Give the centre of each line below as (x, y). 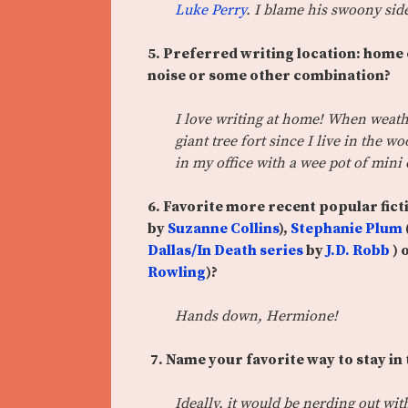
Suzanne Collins (223, 229)
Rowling (177, 273)
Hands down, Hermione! (258, 316)
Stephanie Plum (347, 229)
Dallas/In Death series (225, 251)
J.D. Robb (359, 251)
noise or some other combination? (269, 76)
